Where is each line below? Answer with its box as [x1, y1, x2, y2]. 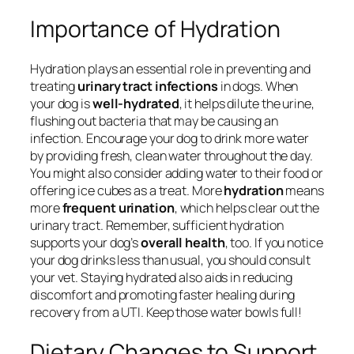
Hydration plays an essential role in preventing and [30, 60, 311, 78]
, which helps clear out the [174, 199, 320, 217]
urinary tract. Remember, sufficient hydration [30, 217, 284, 235]
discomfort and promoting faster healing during [30, 286, 296, 304]
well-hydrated [92, 95, 179, 113]
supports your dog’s [30, 234, 141, 252]
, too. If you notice [224, 234, 323, 252]
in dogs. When [217, 77, 299, 96]
